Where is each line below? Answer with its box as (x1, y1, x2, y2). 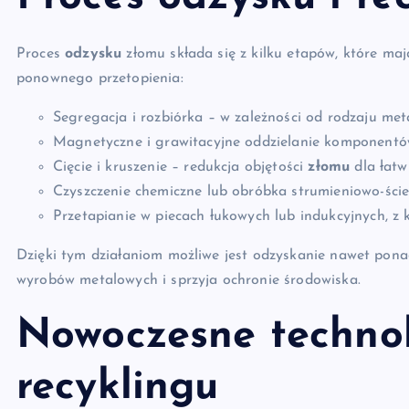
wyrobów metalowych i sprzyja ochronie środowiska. (16, 273, 361, 288)
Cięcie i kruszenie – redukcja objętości (53, 160, 309, 174)
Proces (16, 47, 66, 61)
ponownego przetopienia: (16, 71, 184, 86)
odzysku (65, 47, 122, 61)
